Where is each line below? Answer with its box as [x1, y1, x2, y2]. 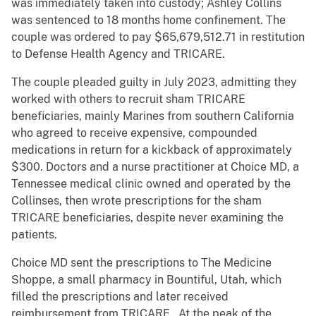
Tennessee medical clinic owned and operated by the [11, 177, 291, 191]
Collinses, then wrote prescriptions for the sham [11, 194, 262, 208]
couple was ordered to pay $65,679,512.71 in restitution [11, 30, 305, 44]
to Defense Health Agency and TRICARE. [11, 47, 225, 61]
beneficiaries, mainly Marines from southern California [11, 109, 294, 123]
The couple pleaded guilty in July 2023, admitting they [11, 75, 297, 90]
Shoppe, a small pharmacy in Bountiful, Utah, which [11, 273, 281, 287]
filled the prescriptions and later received [11, 290, 229, 304]
